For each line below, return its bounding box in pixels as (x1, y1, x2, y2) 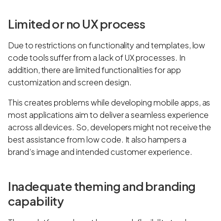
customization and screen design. (8, 76, 133, 87)
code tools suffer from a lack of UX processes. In (8, 52, 185, 63)
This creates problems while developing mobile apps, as (8, 97, 211, 108)
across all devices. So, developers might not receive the (8, 121, 212, 132)
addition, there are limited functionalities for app (8, 64, 181, 75)
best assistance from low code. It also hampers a (8, 134, 186, 145)
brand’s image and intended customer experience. (8, 146, 194, 157)
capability (8, 193, 64, 208)
